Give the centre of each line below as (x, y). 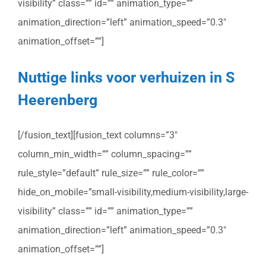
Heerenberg (58, 99)
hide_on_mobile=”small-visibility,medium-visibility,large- (133, 192)
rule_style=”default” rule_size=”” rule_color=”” (111, 173)
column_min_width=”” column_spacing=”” (105, 154)
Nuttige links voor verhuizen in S (126, 77)
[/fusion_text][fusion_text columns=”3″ (98, 135)
